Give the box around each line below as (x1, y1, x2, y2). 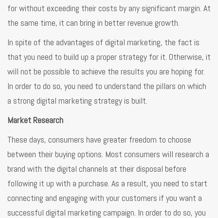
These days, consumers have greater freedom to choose (7, 133, 191, 145)
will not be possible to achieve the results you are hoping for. (7, 65, 204, 77)
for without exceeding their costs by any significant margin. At (7, 2, 211, 14)
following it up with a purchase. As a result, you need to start (7, 177, 207, 189)
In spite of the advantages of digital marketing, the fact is (7, 36, 200, 48)
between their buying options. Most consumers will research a (7, 148, 209, 160)
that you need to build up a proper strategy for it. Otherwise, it (7, 51, 211, 62)
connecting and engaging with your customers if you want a (7, 192, 202, 203)
